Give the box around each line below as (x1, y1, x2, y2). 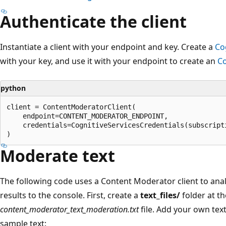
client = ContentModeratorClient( (7, 102, 136, 111)
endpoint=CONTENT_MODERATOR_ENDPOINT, (7, 111, 168, 120)
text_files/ (140, 189, 180, 201)
